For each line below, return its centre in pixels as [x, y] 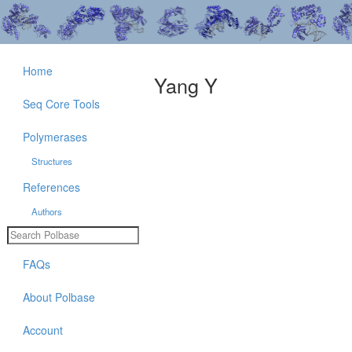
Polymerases [55, 137]
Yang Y [186, 85]
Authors [46, 211]
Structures [51, 161]
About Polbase [59, 297]
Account [43, 330]
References [51, 187]
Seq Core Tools [61, 104]
